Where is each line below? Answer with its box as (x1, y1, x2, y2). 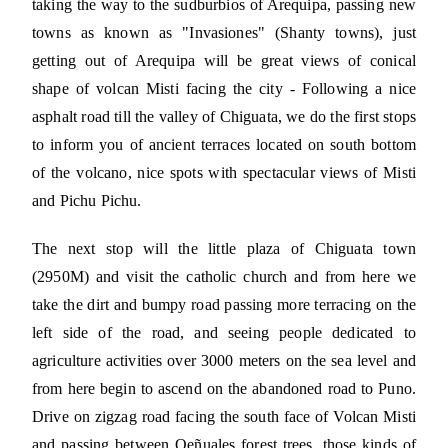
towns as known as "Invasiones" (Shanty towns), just (32, 24, 416, 42)
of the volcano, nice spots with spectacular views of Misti (32, 164, 416, 182)
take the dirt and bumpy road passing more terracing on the (32, 296, 416, 314)
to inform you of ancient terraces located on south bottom (32, 136, 416, 154)
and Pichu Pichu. (32, 192, 142, 210)
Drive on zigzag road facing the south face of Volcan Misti (32, 408, 416, 426)
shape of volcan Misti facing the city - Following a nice (32, 80, 416, 98)
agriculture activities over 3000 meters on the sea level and (32, 352, 416, 370)
